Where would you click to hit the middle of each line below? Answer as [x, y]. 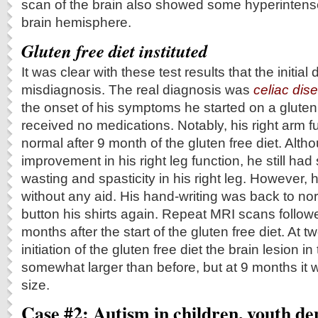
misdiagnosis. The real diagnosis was [137, 89]
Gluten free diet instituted [114, 51]
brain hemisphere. [76, 22]
